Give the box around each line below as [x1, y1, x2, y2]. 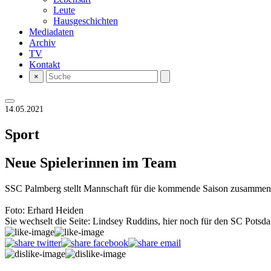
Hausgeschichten [53, 16, 118, 26]
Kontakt [29, 59, 60, 70]
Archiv [29, 38, 56, 48]
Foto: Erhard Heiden [5, 204, 83, 215]
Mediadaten [29, 27, 74, 37]
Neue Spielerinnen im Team [5, 154, 177, 171]
